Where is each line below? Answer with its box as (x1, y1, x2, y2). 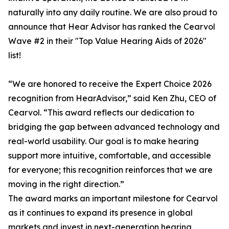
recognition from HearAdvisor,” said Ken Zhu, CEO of (8, 93, 216, 103)
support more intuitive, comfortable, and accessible (8, 150, 211, 161)
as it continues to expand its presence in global (8, 208, 193, 218)
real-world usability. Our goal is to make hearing (8, 136, 199, 146)
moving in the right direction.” (8, 179, 124, 189)
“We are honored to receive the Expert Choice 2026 (8, 79, 212, 89)
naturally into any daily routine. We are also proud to (8, 7, 217, 17)
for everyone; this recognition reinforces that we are (8, 165, 213, 175)
